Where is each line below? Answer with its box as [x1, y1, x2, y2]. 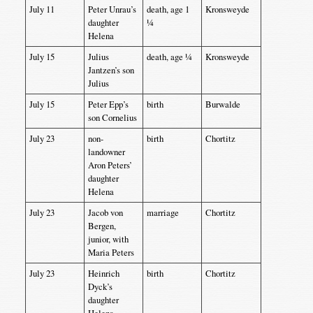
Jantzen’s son [87, 64, 134, 76]
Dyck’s [87, 280, 112, 293]
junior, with [87, 233, 129, 245]
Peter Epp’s [87, 98, 129, 110]
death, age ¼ [146, 50, 192, 63]
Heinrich [87, 267, 119, 279]
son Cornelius [87, 111, 137, 124]
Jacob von [87, 206, 123, 219]
